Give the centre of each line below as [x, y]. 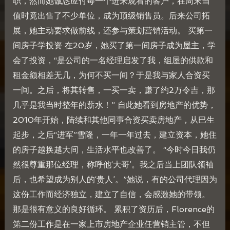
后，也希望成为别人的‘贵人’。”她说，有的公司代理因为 [115, 180]
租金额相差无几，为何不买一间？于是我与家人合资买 [111, 75]
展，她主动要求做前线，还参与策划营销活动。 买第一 [112, 31]
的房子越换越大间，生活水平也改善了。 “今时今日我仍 [114, 150]
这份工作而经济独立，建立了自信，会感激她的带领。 [111, 195]
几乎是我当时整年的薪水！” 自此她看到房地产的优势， [114, 105]
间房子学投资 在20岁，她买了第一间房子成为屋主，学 [114, 46]
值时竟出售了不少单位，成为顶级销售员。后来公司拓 [111, 16]
